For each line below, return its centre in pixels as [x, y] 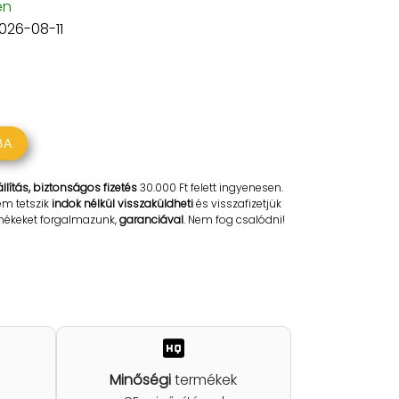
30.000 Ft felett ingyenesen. [211, 187]
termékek [204, 380]
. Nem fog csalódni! [234, 220]
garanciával [151, 220]
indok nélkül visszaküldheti [122, 204]
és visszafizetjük [237, 204]
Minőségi [141, 380]
